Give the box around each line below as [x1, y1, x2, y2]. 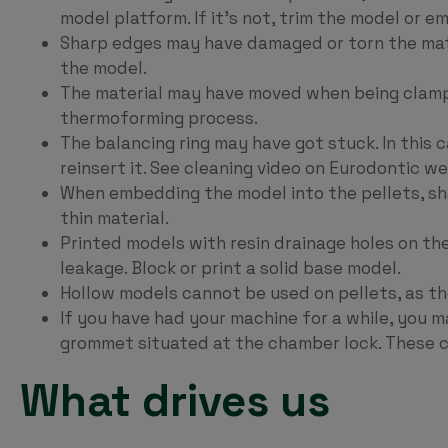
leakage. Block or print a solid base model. [60, 256, 401, 279]
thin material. [60, 206, 169, 229]
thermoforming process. [60, 106, 258, 129]
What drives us [20, 372, 330, 429]
